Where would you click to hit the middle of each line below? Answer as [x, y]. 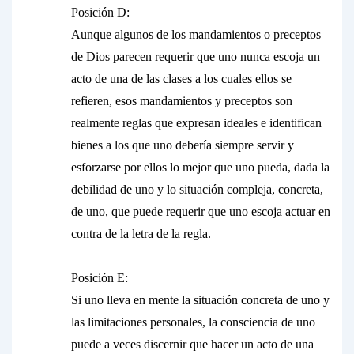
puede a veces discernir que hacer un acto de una [192, 344]
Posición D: [100, 12]
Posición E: [100, 278]
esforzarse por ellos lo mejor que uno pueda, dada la [200, 167]
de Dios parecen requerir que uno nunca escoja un [196, 56]
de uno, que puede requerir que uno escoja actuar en [201, 211]
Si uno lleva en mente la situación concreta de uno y [200, 300]
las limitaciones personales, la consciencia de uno [193, 322]
